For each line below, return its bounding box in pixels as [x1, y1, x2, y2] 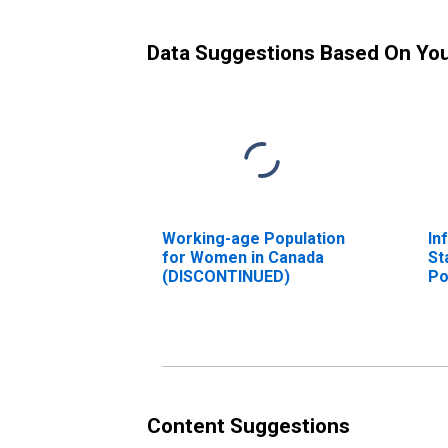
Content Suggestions [147, 413, 350, 438]
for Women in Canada [162, 247, 324, 267]
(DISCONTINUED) [162, 266, 290, 286]
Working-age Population [162, 228, 345, 248]
